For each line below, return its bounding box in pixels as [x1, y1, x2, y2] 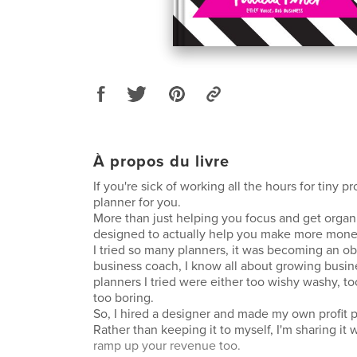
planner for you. [93, 194, 181, 210]
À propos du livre [93, 151, 229, 171]
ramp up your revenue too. [93, 337, 241, 354]
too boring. [93, 289, 154, 306]
